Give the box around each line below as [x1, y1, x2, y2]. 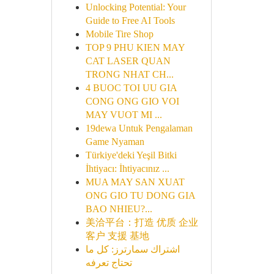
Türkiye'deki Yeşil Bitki [85, 150, 177, 160]
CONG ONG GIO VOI [85, 96, 179, 106]
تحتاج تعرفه [85, 257, 132, 268]
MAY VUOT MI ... [85, 109, 162, 120]
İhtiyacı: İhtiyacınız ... [85, 163, 169, 174]
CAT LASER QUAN [85, 56, 171, 66]
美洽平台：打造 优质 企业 [85, 217, 198, 228]
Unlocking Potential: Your [85, 2, 186, 12]
